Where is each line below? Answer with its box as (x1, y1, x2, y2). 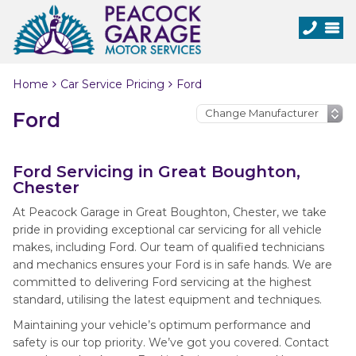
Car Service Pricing (60, 77, 164, 91)
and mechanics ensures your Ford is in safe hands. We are (13, 257, 332, 272)
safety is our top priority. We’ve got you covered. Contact (13, 335, 329, 350)
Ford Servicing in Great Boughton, (13, 162, 300, 181)
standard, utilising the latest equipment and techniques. (13, 292, 322, 307)
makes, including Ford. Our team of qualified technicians (13, 240, 324, 254)
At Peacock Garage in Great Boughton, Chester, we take (13, 205, 327, 219)
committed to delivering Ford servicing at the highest (13, 275, 311, 289)
